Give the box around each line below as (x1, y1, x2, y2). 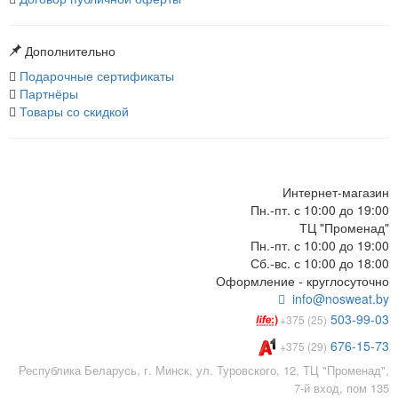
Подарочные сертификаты (16, 67, 174, 84)
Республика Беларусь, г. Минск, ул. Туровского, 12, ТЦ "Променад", (19, 362, 389, 378)
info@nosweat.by (285, 290, 389, 307)
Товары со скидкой (16, 102, 129, 120)
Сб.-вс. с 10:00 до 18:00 (251, 254, 389, 272)
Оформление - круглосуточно (216, 272, 389, 290)
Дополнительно (21, 42, 115, 60)
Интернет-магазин (283, 183, 389, 201)
